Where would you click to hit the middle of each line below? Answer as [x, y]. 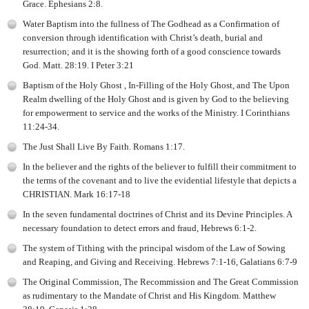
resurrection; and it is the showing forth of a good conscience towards [152, 51]
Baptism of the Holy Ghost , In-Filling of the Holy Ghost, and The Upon [156, 85]
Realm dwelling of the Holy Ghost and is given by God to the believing [156, 99]
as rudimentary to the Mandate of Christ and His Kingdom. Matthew [149, 295]
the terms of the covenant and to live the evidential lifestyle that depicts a [160, 180]
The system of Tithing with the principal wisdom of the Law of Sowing [154, 248]
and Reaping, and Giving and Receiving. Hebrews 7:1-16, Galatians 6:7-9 [160, 261]
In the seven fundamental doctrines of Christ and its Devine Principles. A [157, 214]
